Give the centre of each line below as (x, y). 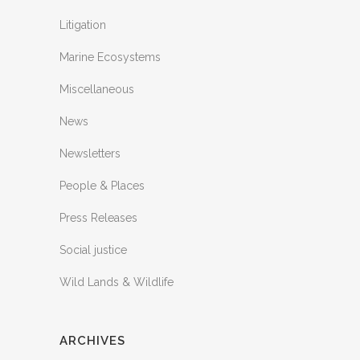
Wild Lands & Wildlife (117, 282)
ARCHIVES (92, 340)
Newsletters (90, 153)
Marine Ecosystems (110, 57)
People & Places (102, 185)
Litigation (83, 25)
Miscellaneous (97, 89)
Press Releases (98, 217)
